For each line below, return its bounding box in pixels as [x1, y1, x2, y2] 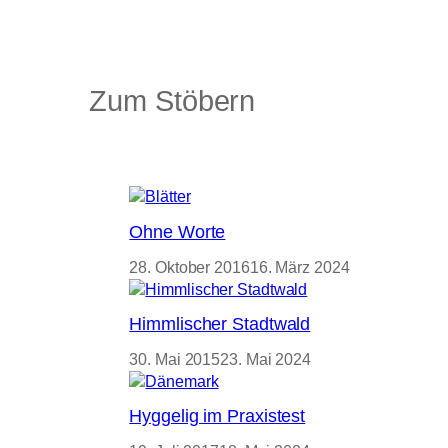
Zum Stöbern [89, 85, 256, 118]
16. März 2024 [249, 258, 350, 276]
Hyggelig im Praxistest [129, 406, 306, 427]
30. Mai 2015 [129, 350, 221, 368]
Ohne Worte [129, 222, 226, 243]
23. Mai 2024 [220, 350, 311, 368]
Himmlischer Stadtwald [129, 314, 311, 335]
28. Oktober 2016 [129, 258, 250, 276]
